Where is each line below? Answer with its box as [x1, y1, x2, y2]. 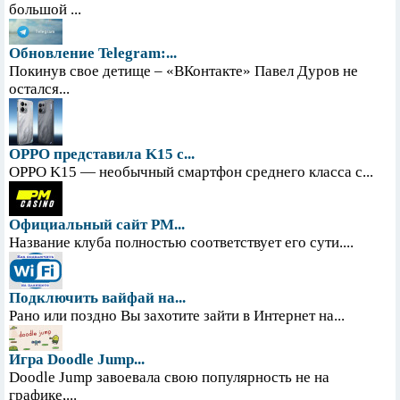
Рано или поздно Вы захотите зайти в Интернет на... [9, 307, 345, 325]
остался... [9, 80, 70, 98]
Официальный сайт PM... [9, 216, 185, 234]
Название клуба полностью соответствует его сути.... [9, 234, 354, 252]
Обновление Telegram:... [9, 45, 177, 62]
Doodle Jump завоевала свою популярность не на [9, 369, 329, 387]
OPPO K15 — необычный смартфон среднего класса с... [9, 163, 373, 181]
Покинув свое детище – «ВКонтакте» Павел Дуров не [9, 62, 358, 80]
